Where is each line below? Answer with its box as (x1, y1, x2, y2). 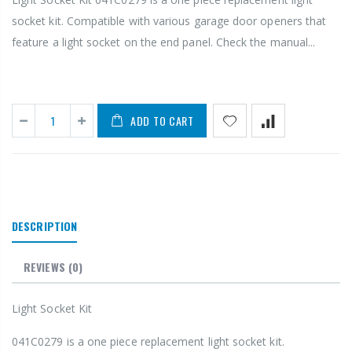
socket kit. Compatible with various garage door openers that (12, 13, 327, 29)
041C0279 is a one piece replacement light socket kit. (12, 334, 284, 350)
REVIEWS (24, 258, 65, 276)
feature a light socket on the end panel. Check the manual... (12, 35, 316, 50)
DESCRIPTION (12, 218, 78, 235)
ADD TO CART (130, 112, 194, 130)
